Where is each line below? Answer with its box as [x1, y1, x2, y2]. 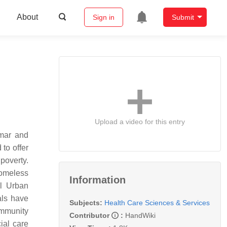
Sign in [92, 13, 115, 22]
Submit [171, 13, 194, 22]
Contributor [69, 211, 111, 219]
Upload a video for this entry [95, 117, 185, 126]
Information [69, 174, 126, 185]
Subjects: [69, 198, 102, 207]
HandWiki [125, 211, 156, 219]
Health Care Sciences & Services [104, 198, 210, 207]
